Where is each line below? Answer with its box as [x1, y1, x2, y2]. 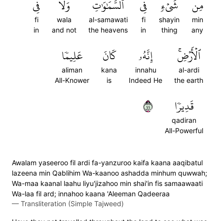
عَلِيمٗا [61, 45, 83, 66]
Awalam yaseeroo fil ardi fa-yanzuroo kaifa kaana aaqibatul [12, 158, 203, 167]
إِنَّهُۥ [139, 45, 152, 66]
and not [52, 26, 76, 34]
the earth [174, 76, 203, 84]
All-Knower [55, 76, 89, 84]
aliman [62, 66, 82, 74]
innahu [135, 66, 156, 74]
